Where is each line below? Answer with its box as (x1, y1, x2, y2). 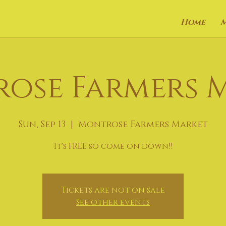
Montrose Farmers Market (78, 119, 208, 131)
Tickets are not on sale (61, 185, 165, 196)
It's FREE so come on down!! (53, 141, 173, 152)
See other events (76, 197, 150, 208)
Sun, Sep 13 (18, 119, 66, 131)
